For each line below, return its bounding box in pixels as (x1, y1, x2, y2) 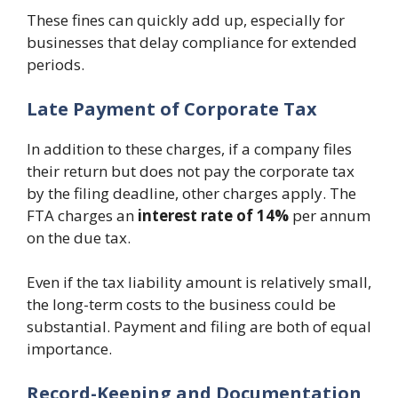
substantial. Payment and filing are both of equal (27, 316, 371, 337)
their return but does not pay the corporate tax (27, 160, 354, 181)
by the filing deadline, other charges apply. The (27, 182, 356, 203)
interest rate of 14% (138, 204, 289, 226)
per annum (289, 204, 370, 226)
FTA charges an (27, 204, 138, 226)
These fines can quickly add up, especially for (27, 10, 345, 30)
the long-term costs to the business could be (27, 294, 336, 314)
